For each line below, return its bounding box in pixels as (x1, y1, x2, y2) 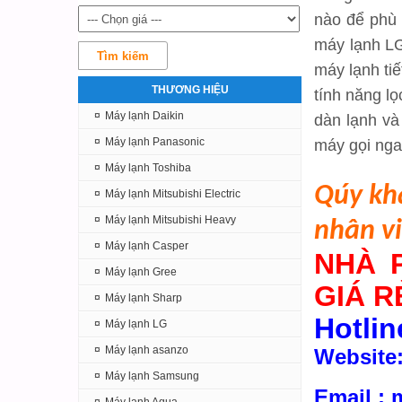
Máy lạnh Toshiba (105, 162, 191, 174)
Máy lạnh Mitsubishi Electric (105, 188, 240, 200)
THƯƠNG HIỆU (151, 83, 229, 96)
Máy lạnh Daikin (105, 109, 184, 122)
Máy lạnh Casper (105, 240, 188, 252)
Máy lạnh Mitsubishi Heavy (105, 214, 236, 226)
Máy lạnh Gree (105, 266, 177, 278)
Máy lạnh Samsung (105, 370, 199, 382)
